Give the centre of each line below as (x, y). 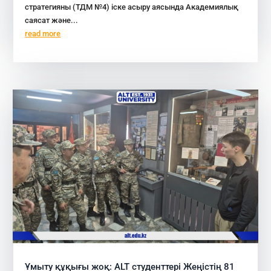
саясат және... (52, 20)
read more (43, 33)
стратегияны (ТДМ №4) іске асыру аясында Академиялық (132, 7)
